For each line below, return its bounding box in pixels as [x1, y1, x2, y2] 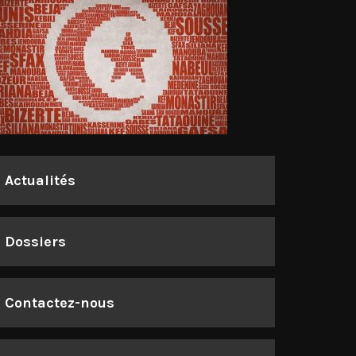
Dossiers [5, 233, 66, 250]
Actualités [5, 172, 75, 189]
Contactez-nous [5, 294, 114, 311]
